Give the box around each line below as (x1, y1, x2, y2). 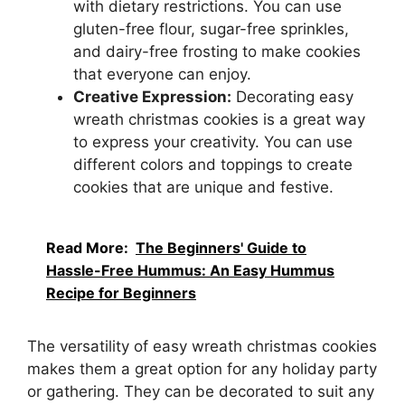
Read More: (46, 239, 128, 258)
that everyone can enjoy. (73, 64, 251, 83)
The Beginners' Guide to (136, 239, 306, 258)
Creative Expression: (73, 87, 231, 106)
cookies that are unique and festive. (73, 177, 334, 196)
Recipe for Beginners (46, 284, 196, 303)
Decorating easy (231, 87, 353, 106)
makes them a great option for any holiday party (27, 360, 377, 379)
